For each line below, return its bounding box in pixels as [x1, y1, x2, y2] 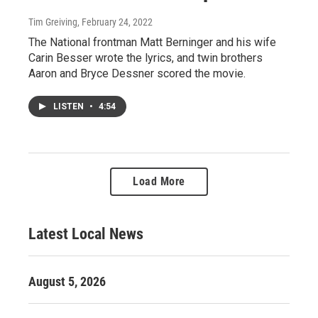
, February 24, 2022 [77, 16, 153, 28]
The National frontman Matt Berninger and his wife [28, 35, 276, 49]
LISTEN [53, 102, 86, 111]
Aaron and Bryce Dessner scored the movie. [28, 67, 246, 80]
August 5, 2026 [28, 274, 106, 289]
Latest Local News [28, 225, 143, 243]
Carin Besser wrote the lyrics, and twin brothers [28, 51, 263, 65]
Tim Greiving [28, 16, 77, 28]
